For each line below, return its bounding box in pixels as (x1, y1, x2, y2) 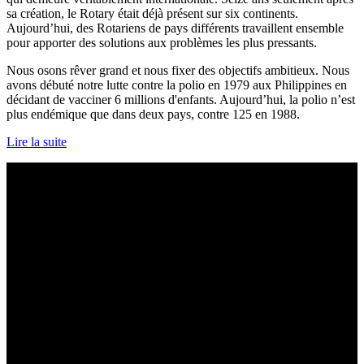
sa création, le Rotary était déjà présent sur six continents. (6, 6, 298, 20)
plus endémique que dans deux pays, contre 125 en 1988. (6, 106, 300, 121)
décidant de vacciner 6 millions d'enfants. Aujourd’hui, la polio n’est (6, 92, 355, 106)
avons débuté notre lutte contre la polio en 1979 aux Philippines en (6, 77, 347, 92)
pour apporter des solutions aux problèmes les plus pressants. (6, 35, 317, 50)
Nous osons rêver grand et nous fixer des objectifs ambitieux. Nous (6, 63, 349, 77)
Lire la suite (6, 134, 67, 149)
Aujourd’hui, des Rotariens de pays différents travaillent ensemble (6, 20, 344, 35)
